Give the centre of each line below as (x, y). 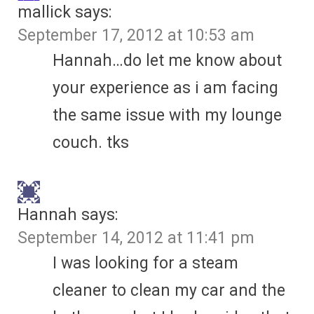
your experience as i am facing (165, 88)
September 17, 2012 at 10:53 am (136, 35)
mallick (44, 12)
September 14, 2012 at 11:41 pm (136, 238)
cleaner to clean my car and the (169, 290)
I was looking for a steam (145, 263)
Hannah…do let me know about (167, 60)
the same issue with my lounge (167, 115)
